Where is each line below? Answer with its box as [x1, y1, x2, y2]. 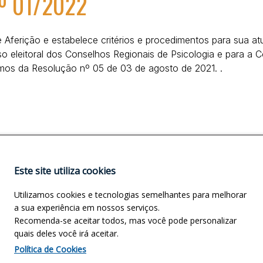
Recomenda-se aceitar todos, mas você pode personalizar [14, 215, 237, 226]
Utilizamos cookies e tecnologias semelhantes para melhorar [14, 189, 247, 200]
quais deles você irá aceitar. [14, 228, 119, 239]
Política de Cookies [14, 244, 86, 255]
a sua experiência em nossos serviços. [14, 202, 160, 213]
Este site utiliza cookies [14, 164, 116, 177]
